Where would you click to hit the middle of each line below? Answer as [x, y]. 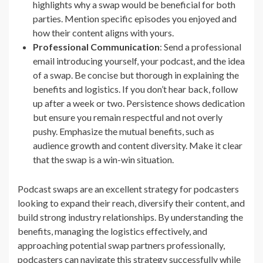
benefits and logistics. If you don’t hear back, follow [135, 89]
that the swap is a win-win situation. [103, 160]
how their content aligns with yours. [103, 33]
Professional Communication [96, 47]
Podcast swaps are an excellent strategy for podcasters [128, 189]
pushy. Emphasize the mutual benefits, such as [124, 131]
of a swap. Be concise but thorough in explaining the [136, 75]
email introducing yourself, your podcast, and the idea [139, 61]
